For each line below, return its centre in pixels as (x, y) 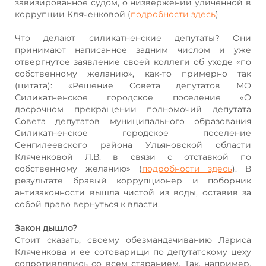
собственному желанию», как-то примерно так (133, 73)
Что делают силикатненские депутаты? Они (133, 38)
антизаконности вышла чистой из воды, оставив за (133, 192)
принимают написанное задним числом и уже (133, 50)
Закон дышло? (46, 228)
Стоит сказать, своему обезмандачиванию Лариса (133, 240)
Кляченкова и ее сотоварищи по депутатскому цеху (133, 251)
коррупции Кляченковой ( (73, 14)
